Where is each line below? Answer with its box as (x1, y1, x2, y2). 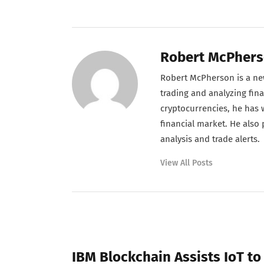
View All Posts (160, 157, 213, 168)
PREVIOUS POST (84, 232, 136, 241)
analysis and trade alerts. (160, 134, 260, 145)
